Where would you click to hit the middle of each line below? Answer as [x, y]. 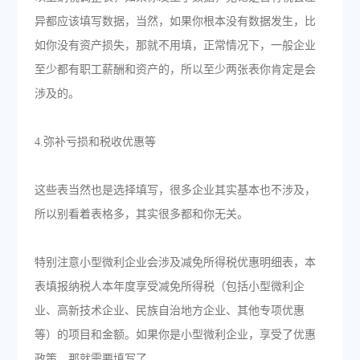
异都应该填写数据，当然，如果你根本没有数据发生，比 [175, 21]
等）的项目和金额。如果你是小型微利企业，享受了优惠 [175, 335]
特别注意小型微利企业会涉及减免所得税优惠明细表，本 [175, 262]
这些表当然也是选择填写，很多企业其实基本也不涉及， [175, 190]
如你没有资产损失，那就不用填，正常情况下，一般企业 [175, 45]
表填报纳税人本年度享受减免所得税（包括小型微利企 [169, 286]
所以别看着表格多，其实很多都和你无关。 [141, 214]
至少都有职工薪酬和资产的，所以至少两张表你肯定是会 [175, 70]
